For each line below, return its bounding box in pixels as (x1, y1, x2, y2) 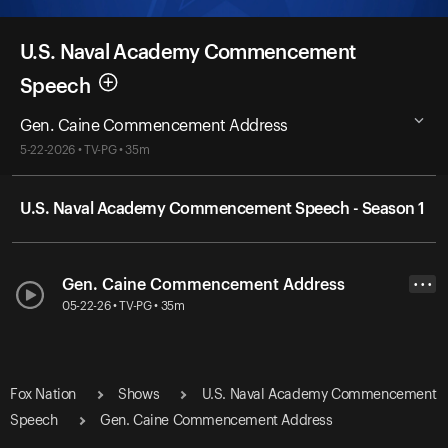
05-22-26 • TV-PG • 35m (62, 299, 185, 312)
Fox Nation (10, 387, 76, 402)
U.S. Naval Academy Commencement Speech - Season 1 (20, 200, 425, 217)
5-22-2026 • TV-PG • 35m (20, 143, 150, 156)
